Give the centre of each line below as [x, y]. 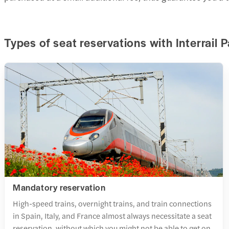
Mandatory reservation [59, 187]
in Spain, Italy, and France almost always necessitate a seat [112, 215]
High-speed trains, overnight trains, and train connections [112, 203]
